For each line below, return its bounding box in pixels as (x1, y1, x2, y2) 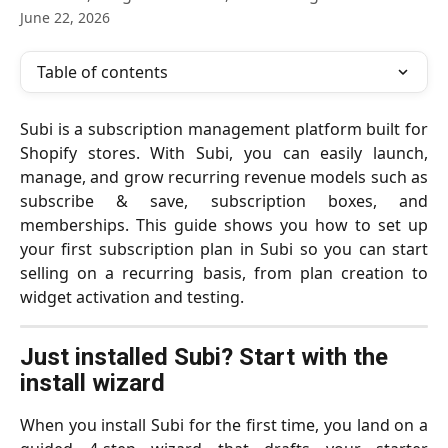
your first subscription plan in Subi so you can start (20, 238, 428, 260)
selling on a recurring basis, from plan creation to (20, 262, 428, 284)
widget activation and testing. (20, 286, 244, 308)
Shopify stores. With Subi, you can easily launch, (20, 142, 428, 164)
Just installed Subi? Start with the (20, 343, 394, 371)
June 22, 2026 (20, 8, 110, 27)
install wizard (20, 369, 165, 397)
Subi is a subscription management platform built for (20, 118, 428, 140)
